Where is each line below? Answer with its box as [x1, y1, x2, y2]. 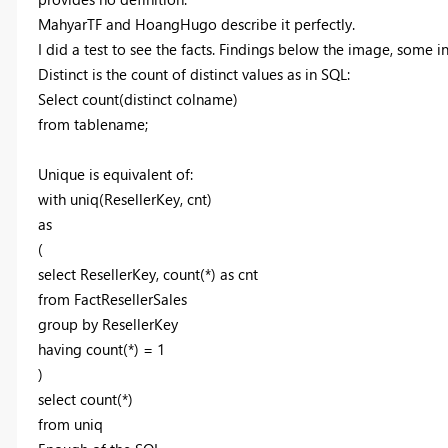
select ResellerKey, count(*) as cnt [37, 263, 258, 284]
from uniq [37, 413, 103, 434]
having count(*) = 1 [37, 338, 165, 359]
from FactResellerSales [37, 288, 187, 309]
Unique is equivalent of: [37, 163, 193, 184]
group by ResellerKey [37, 313, 178, 334]
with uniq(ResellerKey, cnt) [37, 188, 212, 209]
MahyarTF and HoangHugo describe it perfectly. [37, 13, 355, 34]
